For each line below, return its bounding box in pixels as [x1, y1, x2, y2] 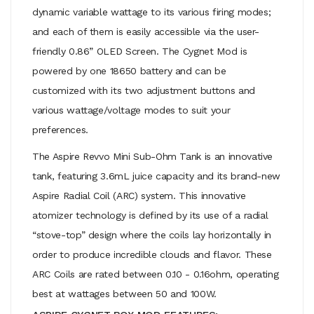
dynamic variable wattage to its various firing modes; [32, 6, 271, 18]
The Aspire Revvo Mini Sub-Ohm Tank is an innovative [32, 150, 273, 162]
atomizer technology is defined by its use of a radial [32, 209, 268, 221]
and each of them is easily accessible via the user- [32, 25, 260, 37]
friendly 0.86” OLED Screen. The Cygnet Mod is [32, 45, 247, 57]
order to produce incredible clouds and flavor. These [32, 248, 272, 260]
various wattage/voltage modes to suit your [32, 104, 231, 116]
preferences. [32, 123, 88, 135]
